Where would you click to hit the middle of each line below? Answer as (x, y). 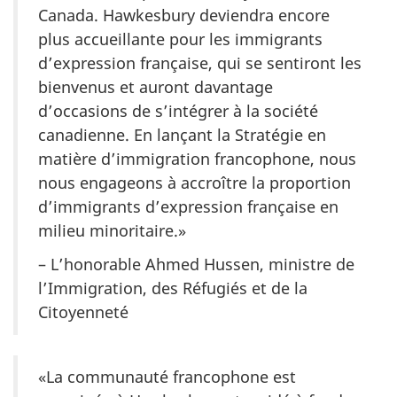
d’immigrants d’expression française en (188, 206)
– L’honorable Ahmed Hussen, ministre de (196, 265)
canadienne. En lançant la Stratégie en (182, 134)
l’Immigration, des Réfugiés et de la (173, 288)
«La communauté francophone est (167, 377)
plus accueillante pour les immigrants (180, 39)
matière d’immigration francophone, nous (197, 158)
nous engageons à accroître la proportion (195, 182)
